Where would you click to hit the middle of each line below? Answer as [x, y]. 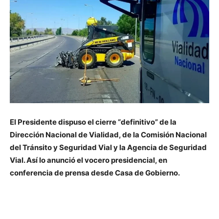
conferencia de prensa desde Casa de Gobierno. [95, 173]
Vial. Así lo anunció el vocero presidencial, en [88, 160]
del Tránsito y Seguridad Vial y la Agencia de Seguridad [108, 148]
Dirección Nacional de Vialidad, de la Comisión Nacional [108, 135]
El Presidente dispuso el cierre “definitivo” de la [93, 122]
